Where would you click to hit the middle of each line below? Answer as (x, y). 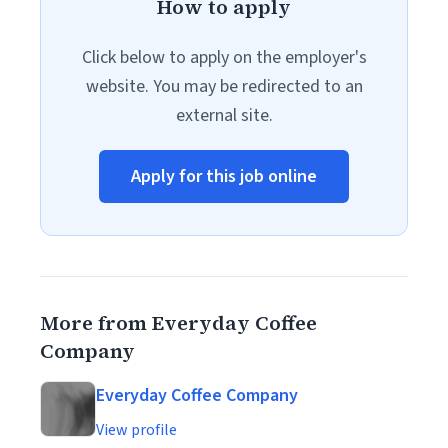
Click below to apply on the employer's (224, 57)
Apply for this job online (224, 176)
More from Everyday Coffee (178, 323)
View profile (136, 430)
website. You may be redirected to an (224, 86)
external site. (224, 115)
